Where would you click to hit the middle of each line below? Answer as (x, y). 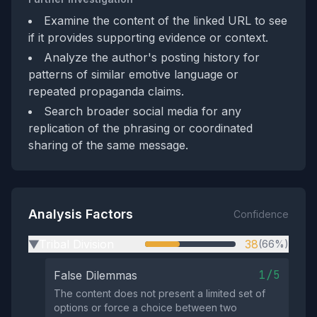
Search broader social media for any (143, 111)
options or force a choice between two (145, 307)
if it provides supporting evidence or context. (148, 38)
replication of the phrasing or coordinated (140, 128)
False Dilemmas (96, 275)
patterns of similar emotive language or (133, 74)
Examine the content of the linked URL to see (166, 21)
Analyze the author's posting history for (152, 57)
